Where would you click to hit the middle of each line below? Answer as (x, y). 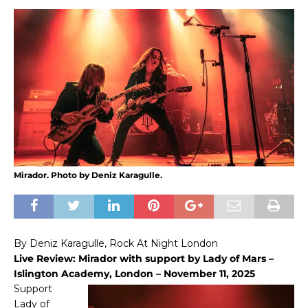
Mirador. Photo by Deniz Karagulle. (88, 175)
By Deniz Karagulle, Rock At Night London (116, 243)
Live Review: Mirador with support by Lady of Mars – (144, 258)
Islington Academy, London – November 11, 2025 (134, 273)
